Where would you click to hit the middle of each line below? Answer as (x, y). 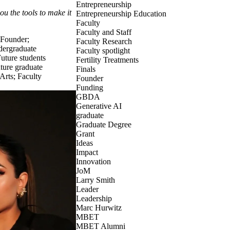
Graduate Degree (104, 124)
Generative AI (99, 106)
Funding (90, 88)
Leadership (94, 198)
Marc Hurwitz (99, 208)
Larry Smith (95, 180)
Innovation (93, 161)
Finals (86, 69)
